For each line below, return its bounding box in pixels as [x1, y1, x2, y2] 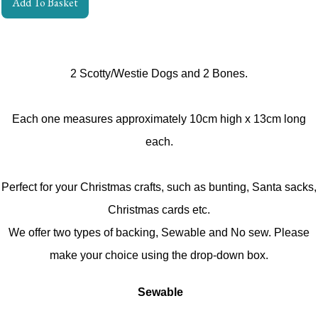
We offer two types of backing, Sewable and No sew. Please [9, 226, 309, 238]
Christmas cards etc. [108, 203, 210, 216]
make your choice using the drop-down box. [50, 248, 268, 261]
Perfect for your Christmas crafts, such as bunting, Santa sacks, [1, 180, 317, 193]
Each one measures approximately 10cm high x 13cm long [12, 112, 306, 125]
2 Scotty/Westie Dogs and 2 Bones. [70, 67, 248, 79]
